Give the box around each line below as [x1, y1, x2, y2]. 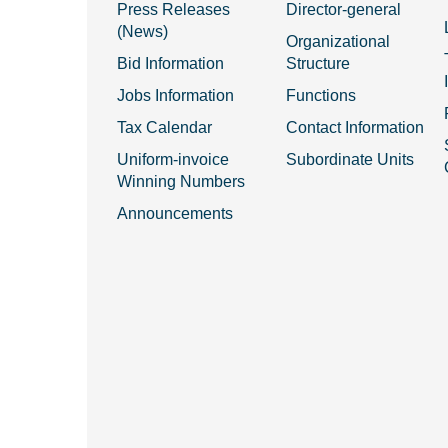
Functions [285, 87, 356, 104]
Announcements [117, 205, 233, 222]
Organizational [285, 33, 390, 50]
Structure [285, 55, 350, 72]
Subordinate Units [285, 151, 414, 168]
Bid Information [117, 55, 224, 72]
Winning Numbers [117, 173, 245, 190]
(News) [117, 23, 168, 40]
